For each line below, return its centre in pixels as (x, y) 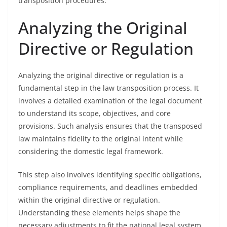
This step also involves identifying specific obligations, (110, 175)
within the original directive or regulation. (89, 200)
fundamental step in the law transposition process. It (108, 88)
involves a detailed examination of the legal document (110, 101)
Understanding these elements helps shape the (99, 213)
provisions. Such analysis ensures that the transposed (110, 126)
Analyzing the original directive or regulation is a (101, 75)
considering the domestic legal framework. (91, 151)
